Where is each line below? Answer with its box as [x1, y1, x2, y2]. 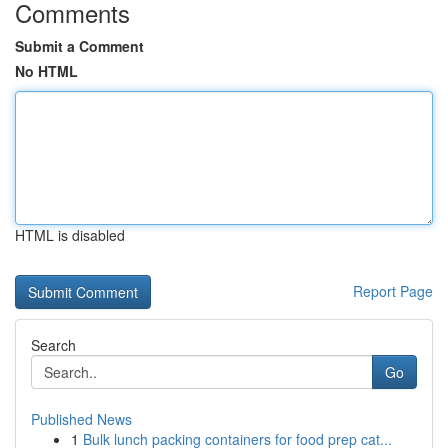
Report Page [353, 281, 433, 301]
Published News [31, 409, 132, 429]
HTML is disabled [15, 225, 125, 245]
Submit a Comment [15, 36, 144, 56]
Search [31, 335, 76, 355]
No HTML [15, 61, 78, 81]
